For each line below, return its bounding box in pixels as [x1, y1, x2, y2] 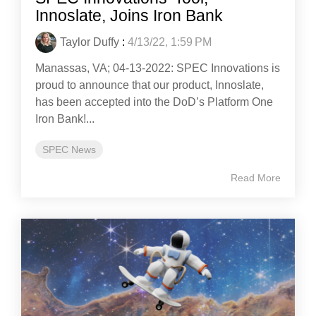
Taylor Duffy [60, 36, 119, 48]
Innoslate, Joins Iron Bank [35, 6, 223, 25]
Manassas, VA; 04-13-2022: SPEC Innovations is [35, 62, 280, 74]
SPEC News [42, 144, 96, 155]
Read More [231, 172, 281, 183]
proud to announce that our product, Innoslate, [35, 79, 264, 91]
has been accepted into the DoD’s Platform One [35, 96, 273, 108]
